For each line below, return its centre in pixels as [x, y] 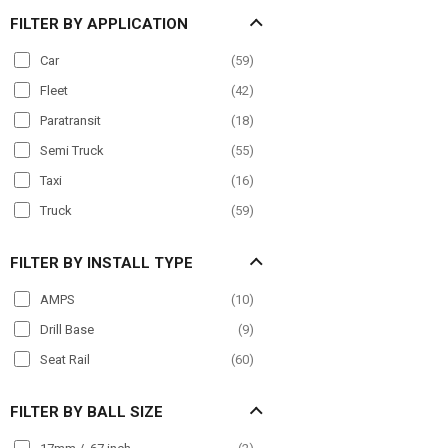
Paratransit [70, 120]
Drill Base [67, 329]
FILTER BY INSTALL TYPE [101, 262]
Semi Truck [72, 150]
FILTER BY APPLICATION [99, 23]
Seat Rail [65, 359]
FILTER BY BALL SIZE [86, 411]
